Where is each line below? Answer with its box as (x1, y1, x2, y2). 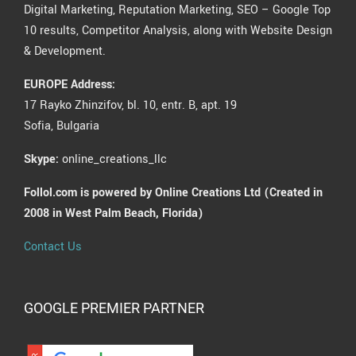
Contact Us (24, 238, 82, 256)
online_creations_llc (59, 151, 167, 168)
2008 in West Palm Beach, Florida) (24, 205, 203, 222)
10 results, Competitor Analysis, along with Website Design (24, 22, 332, 40)
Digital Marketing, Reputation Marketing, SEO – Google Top (24, 2, 331, 19)
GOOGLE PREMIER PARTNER (24, 300, 204, 317)
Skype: (24, 151, 59, 168)
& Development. (24, 43, 106, 60)
